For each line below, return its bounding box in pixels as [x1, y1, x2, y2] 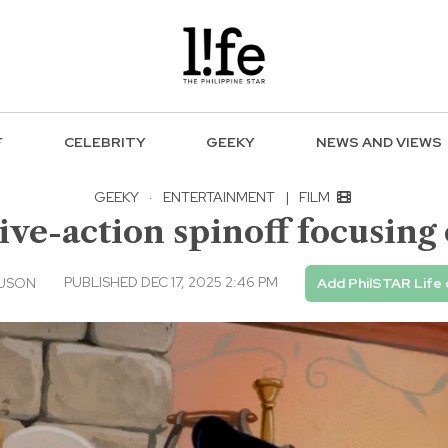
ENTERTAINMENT [163, 187, 275, 206]
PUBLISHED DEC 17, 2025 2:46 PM [64, 272, 278, 291]
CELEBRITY [63, 133, 146, 152]
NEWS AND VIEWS [316, 133, 443, 152]
